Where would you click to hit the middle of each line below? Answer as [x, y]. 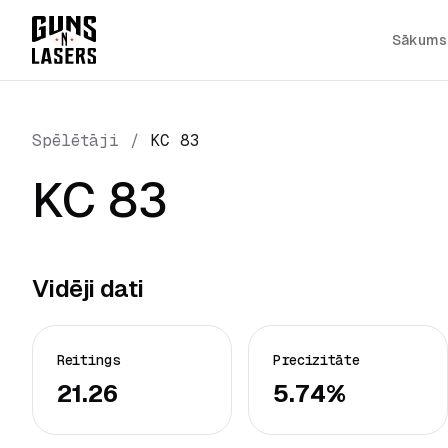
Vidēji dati [88, 288]
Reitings [89, 360]
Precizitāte [316, 360]
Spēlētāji [75, 140]
